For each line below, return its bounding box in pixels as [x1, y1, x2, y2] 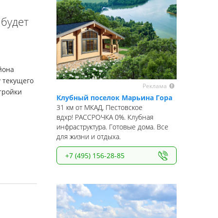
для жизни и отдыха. [56, 132, 121, 142]
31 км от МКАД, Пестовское [56, 103, 143, 112]
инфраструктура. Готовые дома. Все [56, 122, 168, 132]
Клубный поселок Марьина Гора [56, 93, 172, 103]
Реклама [143, 82, 167, 91]
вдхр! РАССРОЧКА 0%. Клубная [56, 112, 153, 122]
